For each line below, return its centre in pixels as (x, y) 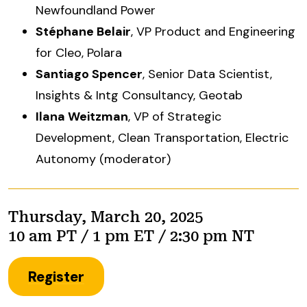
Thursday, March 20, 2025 (106, 217)
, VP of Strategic (175, 116)
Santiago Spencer (89, 74)
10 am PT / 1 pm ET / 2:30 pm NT (131, 236)
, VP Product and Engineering (213, 32)
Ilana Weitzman (82, 116)
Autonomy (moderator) (103, 159)
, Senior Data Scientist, (207, 74)
